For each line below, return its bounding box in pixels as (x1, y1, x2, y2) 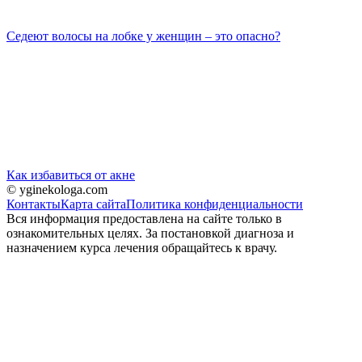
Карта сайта (61, 196, 126, 211)
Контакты (6, 196, 61, 211)
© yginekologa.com (6, 182, 107, 196)
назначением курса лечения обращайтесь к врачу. (6, 240, 277, 255)
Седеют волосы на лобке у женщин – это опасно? (6, 28, 280, 43)
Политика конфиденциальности (126, 196, 303, 211)
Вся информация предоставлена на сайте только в (6, 211, 282, 225)
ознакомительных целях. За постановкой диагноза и (6, 225, 294, 240)
